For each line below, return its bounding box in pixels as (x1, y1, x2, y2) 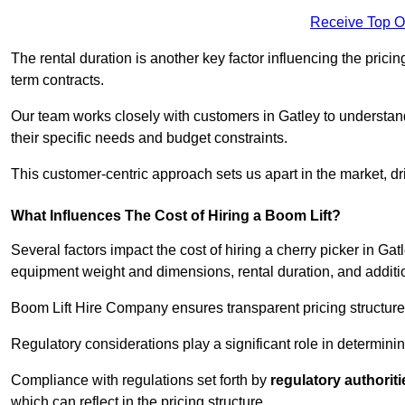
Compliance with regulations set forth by (11, 372, 270, 389)
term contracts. (11, 72, 104, 89)
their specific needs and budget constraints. (11, 130, 287, 146)
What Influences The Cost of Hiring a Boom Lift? (11, 208, 341, 224)
